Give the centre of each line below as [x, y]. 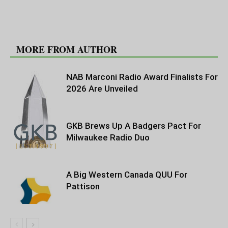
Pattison [83, 186]
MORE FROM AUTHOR [67, 49]
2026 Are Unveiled [102, 89]
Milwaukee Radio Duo [108, 137]
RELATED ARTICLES [63, 33]
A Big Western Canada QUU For [127, 175]
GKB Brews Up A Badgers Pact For [134, 126]
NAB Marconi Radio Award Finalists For [142, 77]
